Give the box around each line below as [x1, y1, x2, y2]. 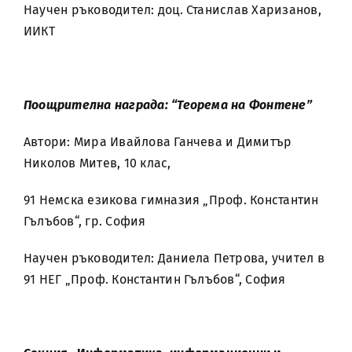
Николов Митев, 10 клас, [24, 156, 171, 170]
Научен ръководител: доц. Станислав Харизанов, [24, 2, 321, 17]
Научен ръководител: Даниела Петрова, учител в [24, 251, 324, 266]
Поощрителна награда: [24, 97, 172, 112]
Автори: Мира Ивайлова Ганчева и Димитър [24, 134, 292, 149]
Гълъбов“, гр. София [24, 214, 146, 229]
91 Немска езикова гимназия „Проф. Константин [24, 192, 319, 207]
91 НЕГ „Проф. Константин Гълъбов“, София [24, 272, 286, 287]
